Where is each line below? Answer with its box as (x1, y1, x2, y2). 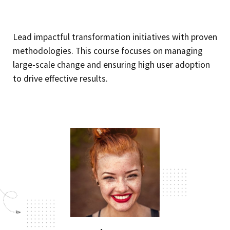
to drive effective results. (13, 72, 108, 84)
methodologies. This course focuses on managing (13, 45, 203, 56)
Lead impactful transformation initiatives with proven (13, 31, 217, 43)
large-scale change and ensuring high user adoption (13, 59, 210, 70)
